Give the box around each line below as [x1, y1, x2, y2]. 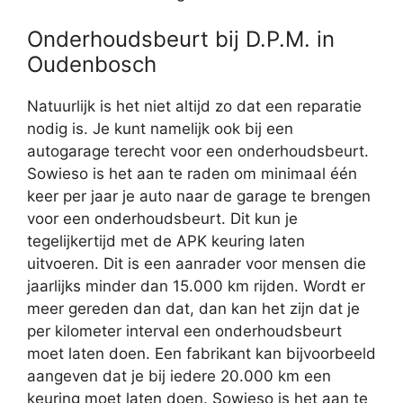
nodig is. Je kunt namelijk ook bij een [27, 120, 293, 139]
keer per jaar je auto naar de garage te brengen [27, 187, 371, 206]
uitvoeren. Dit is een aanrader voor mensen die [27, 255, 366, 273]
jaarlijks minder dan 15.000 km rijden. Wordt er [27, 277, 365, 296]
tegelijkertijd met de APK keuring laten [27, 232, 305, 251]
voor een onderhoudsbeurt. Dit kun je [27, 210, 298, 228]
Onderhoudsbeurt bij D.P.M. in [27, 26, 335, 53]
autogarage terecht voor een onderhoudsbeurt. [27, 142, 369, 161]
